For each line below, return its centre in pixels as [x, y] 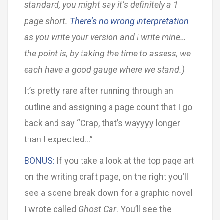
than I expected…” [58, 139]
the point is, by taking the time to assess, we [107, 53]
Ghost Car [97, 209]
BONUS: [39, 160]
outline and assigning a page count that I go [108, 107]
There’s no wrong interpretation [129, 21]
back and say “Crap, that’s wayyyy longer [102, 123]
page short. [47, 21]
